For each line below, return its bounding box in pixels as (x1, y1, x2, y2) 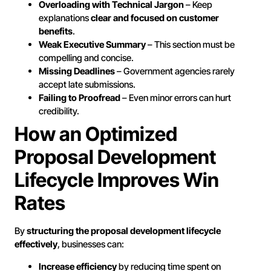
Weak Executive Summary (39, 39, 146, 51)
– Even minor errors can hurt (120, 92, 231, 104)
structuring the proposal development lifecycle (27, 225, 221, 237)
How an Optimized (15, 122, 177, 146)
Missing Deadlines (39, 65, 115, 77)
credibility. (39, 105, 79, 117)
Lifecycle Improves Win (15, 168, 219, 192)
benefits (39, 25, 73, 38)
